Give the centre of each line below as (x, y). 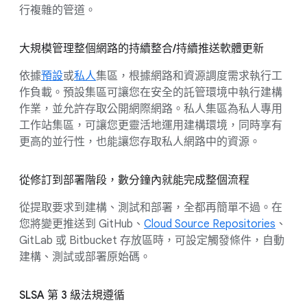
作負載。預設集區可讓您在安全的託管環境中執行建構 (151, 93)
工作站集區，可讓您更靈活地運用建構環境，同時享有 (151, 125)
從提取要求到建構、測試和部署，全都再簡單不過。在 (151, 208)
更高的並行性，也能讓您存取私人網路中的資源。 (140, 142)
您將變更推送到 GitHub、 (82, 224)
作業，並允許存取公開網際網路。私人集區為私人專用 (151, 109)
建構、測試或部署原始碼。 (85, 257)
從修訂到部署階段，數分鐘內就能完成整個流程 (134, 180)
